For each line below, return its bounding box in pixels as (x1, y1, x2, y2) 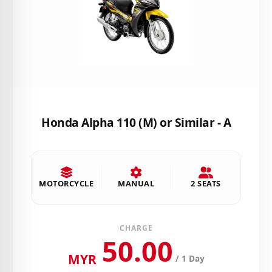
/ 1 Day (175, 253, 205, 265)
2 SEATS (191, 178, 221, 189)
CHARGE (119, 223, 153, 234)
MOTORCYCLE (39, 178, 93, 189)
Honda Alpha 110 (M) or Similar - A (41, 114, 231, 131)
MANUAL (118, 178, 154, 189)
